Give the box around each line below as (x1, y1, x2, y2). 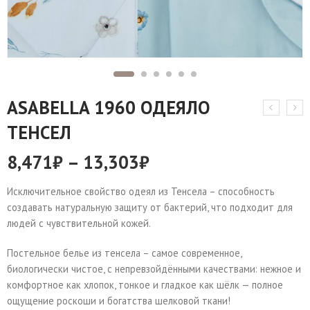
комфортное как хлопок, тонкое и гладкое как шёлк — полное (7, 277, 283, 291)
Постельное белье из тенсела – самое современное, (7, 246, 241, 259)
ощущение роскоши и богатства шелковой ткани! (7, 293, 230, 307)
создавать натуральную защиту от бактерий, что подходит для (7, 201, 293, 214)
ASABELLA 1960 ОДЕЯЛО (7, 95, 210, 119)
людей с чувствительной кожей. (7, 217, 151, 230)
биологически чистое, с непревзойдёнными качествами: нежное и (7, 262, 301, 275)
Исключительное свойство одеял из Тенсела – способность (7, 185, 275, 198)
